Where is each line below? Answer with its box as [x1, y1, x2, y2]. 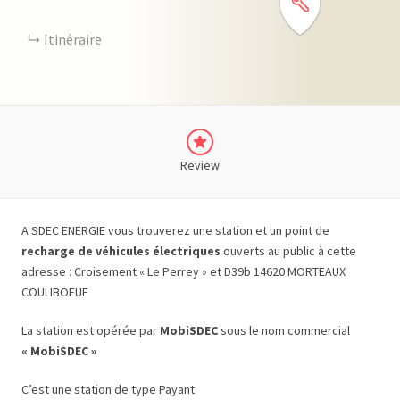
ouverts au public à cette [221, 243, 356, 259]
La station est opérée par [21, 322, 160, 338]
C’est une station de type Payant [21, 381, 195, 397]
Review [180, 157, 220, 173]
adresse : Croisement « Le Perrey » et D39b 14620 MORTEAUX [21, 263, 346, 279]
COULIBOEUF [21, 284, 88, 300]
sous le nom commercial [218, 322, 350, 338]
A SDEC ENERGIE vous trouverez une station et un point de [21, 222, 329, 238]
